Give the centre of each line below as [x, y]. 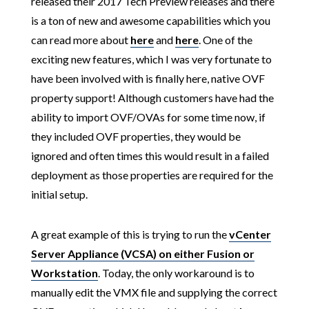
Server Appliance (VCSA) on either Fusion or [142, 253]
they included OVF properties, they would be [136, 136]
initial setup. [59, 194]
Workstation [64, 273]
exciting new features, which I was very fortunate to [151, 59]
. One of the [225, 40]
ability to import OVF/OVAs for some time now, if [148, 117]
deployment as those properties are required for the [152, 175]
